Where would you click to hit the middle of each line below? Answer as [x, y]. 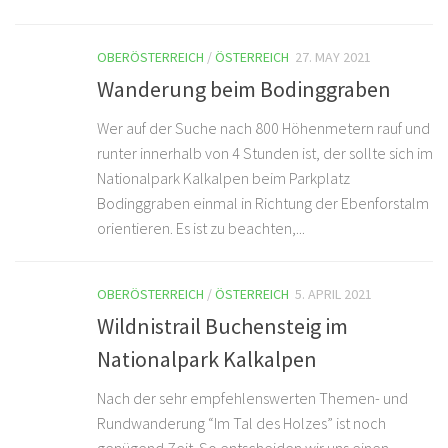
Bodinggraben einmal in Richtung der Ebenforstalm [263, 203]
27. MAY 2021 [333, 56]
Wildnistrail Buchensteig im [222, 326]
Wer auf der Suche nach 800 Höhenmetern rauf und [263, 128]
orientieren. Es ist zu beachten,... [201, 228]
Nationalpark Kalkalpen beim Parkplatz [223, 178]
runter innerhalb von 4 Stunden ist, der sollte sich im [265, 153]
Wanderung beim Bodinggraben [244, 89]
